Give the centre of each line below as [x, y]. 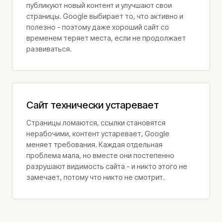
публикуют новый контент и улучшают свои [99, 5]
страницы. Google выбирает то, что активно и [105, 16]
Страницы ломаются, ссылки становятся [96, 123]
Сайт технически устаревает [93, 105]
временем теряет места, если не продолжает [106, 38]
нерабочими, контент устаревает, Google [98, 134]
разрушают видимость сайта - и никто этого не [107, 166]
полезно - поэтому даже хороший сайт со [98, 27]
